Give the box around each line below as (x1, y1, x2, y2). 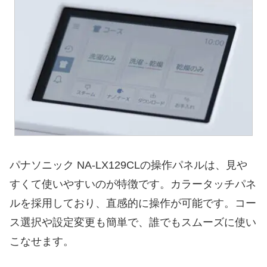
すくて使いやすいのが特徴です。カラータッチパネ (10, 178, 256, 190)
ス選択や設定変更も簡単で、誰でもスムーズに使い (10, 216, 256, 228)
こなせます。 (10, 235, 74, 247)
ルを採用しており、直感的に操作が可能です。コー (10, 197, 256, 209)
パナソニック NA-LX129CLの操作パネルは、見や (10, 159, 247, 171)
